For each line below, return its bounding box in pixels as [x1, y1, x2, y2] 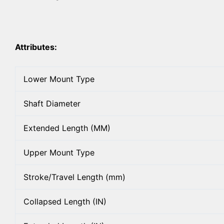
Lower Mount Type [23, 73, 94, 84]
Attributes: [15, 42, 57, 52]
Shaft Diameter [23, 98, 80, 108]
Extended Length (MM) [23, 122, 110, 133]
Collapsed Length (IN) [23, 196, 106, 206]
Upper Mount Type [23, 147, 94, 157]
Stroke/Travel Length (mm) [23, 171, 125, 182]
